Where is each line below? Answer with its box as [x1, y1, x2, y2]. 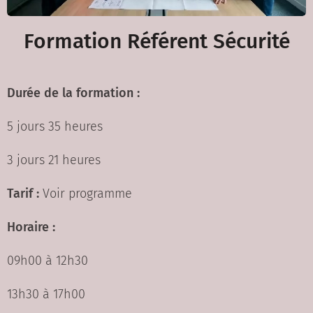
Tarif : [7, 186, 43, 202]
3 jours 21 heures [7, 152, 101, 168]
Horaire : [7, 219, 55, 235]
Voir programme [43, 186, 132, 202]
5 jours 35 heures [7, 119, 103, 135]
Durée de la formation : [7, 85, 140, 101]
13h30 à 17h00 [7, 286, 85, 303]
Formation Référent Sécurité [23, 29, 290, 54]
